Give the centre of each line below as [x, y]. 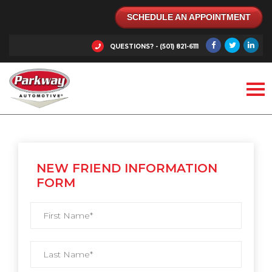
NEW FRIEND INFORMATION [127, 168]
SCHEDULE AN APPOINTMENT [189, 17]
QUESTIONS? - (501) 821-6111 [154, 46]
